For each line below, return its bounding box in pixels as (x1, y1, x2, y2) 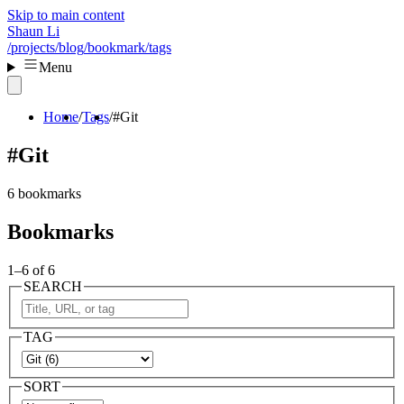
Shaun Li (7, 23, 60, 39)
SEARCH (23, 278, 82, 294)
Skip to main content (7, 7, 124, 23)
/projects (7, 40, 55, 55)
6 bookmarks (7, 185, 81, 201)
